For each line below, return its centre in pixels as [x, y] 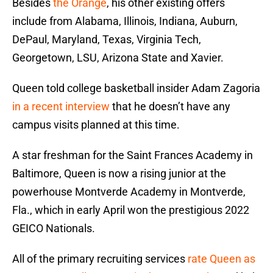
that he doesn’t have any [170, 107]
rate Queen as [222, 259]
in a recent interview [61, 107]
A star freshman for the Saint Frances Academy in [133, 155]
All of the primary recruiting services [100, 259]
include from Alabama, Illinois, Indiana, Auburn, [125, 21]
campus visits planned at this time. [96, 125]
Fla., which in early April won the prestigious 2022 [131, 210]
